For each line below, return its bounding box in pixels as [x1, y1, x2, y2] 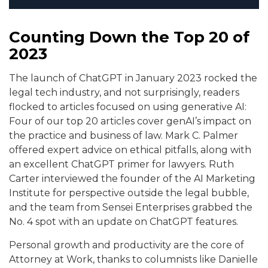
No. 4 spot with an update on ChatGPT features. [9, 216, 238, 227]
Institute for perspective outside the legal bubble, [9, 187, 249, 199]
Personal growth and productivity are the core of [9, 239, 244, 251]
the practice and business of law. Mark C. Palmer [9, 130, 238, 141]
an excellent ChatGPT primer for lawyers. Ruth [9, 159, 234, 170]
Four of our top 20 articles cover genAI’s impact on [9, 115, 251, 127]
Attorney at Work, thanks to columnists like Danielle [9, 254, 258, 265]
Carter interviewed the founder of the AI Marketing [9, 173, 255, 184]
